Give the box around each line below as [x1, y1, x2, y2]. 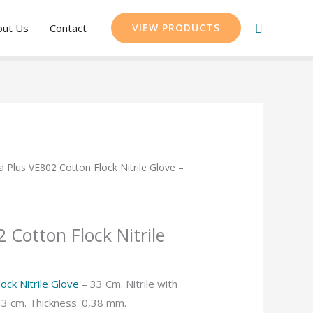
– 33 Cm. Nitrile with [79, 277, 177, 291]
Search [254, 19, 295, 36]
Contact [50, 21, 87, 35]
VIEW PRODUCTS [132, 21, 220, 34]
